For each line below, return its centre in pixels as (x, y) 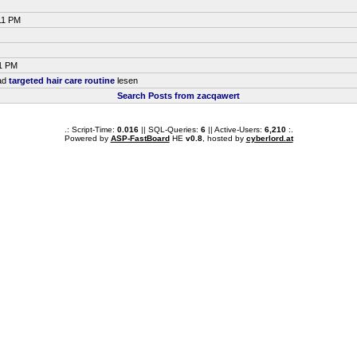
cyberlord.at (269, 138)
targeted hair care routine (62, 80)
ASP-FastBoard (140, 138)
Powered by (87, 138)
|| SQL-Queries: (169, 129)
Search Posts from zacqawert (178, 96)
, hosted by (224, 138)
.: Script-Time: (90, 129)
